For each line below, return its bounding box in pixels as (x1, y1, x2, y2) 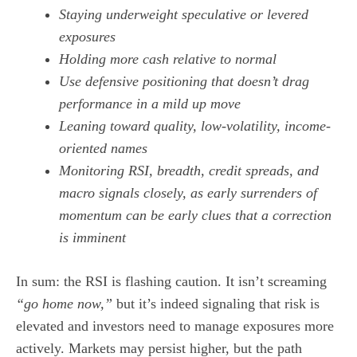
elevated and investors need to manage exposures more (16, 318, 334, 335)
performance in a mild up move (59, 96, 241, 112)
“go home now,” (16, 296, 112, 312)
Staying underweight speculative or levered (59, 6, 308, 23)
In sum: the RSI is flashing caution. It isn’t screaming (16, 273, 327, 290)
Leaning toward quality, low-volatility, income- (59, 118, 331, 135)
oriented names (59, 140, 147, 157)
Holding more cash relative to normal (59, 51, 277, 68)
